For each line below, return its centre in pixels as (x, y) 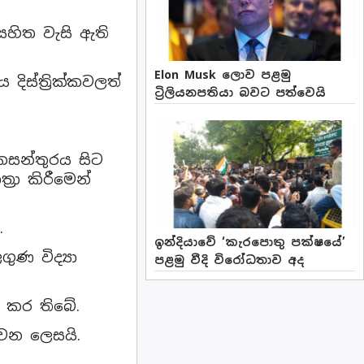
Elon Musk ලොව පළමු (223, 75)
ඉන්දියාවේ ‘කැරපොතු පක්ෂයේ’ (250, 243)
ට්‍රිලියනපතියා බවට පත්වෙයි (240, 93)
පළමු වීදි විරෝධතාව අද (230, 260)
